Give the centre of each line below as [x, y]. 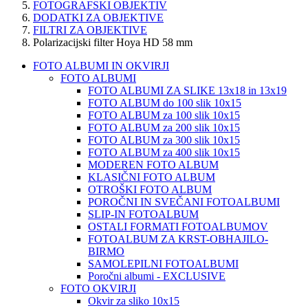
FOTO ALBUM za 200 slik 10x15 [164, 128]
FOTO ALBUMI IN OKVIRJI [101, 66]
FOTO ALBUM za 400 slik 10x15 [164, 153]
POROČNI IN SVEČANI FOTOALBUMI [184, 202]
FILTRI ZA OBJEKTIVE [90, 30]
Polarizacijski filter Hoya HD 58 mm [113, 43]
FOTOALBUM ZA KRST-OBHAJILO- [178, 239]
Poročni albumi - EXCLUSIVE [157, 276]
